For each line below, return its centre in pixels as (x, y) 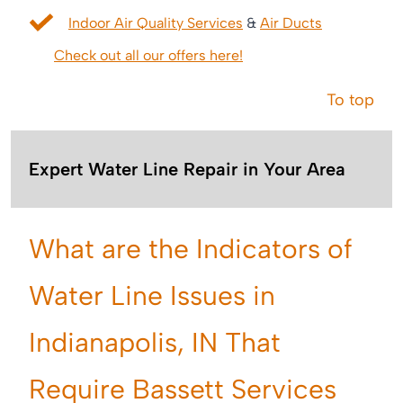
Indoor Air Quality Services (156, 23)
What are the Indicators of (191, 249)
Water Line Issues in (152, 296)
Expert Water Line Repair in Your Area (187, 170)
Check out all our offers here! (148, 56)
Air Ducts (291, 23)
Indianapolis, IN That (155, 343)
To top (350, 100)
